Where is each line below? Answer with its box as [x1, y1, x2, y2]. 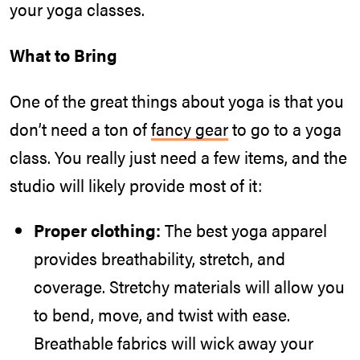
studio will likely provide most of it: [10, 172, 262, 197]
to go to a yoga [228, 116, 342, 141]
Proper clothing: [34, 218, 161, 243]
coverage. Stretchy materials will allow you [34, 274, 345, 299]
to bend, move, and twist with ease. [34, 302, 290, 327]
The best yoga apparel [161, 218, 327, 243]
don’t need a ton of [10, 116, 151, 141]
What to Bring [10, 42, 117, 67]
